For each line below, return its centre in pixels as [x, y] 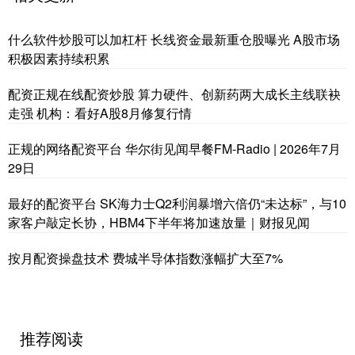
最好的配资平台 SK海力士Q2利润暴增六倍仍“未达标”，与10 [177, 203]
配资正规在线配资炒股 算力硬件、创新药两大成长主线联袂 [174, 94]
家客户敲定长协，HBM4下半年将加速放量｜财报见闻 [159, 222]
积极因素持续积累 [59, 58]
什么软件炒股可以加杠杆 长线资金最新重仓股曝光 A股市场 [174, 39]
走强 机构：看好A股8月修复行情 [100, 113]
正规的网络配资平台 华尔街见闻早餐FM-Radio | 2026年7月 [174, 148]
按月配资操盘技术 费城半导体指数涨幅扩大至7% [145, 258]
